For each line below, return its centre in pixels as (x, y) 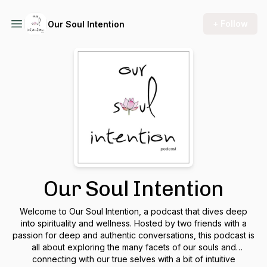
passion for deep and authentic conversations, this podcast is (133, 235)
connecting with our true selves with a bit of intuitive (133, 259)
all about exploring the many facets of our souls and (133, 247)
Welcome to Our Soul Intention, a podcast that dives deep (133, 211)
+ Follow (230, 24)
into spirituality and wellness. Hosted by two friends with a (133, 223)
